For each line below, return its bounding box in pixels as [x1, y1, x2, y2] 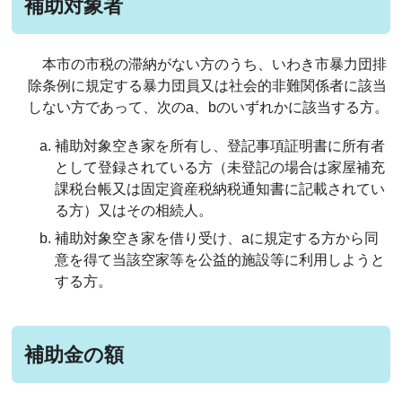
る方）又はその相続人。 [55, 203, 214, 219]
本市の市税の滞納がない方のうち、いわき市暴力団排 [42, 57, 388, 73]
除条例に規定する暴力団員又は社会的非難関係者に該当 [28, 78, 388, 94]
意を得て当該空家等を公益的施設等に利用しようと [55, 251, 386, 267]
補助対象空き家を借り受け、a [55, 230, 250, 246]
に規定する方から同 [249, 230, 380, 246]
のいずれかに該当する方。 [216, 100, 389, 116]
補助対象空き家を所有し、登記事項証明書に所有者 [55, 138, 386, 154]
